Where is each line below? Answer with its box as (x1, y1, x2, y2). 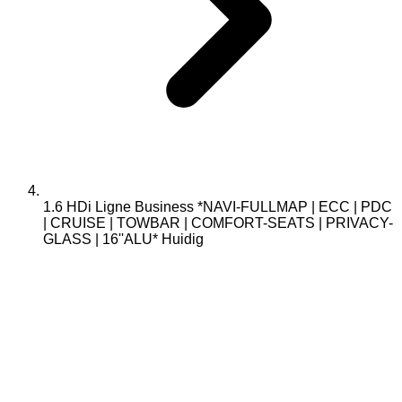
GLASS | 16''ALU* (43, 232, 158, 247)
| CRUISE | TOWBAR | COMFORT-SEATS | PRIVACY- (43, 215, 393, 231)
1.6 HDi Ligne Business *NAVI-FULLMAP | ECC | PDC (43, 199, 392, 214)
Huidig (162, 232, 204, 247)
